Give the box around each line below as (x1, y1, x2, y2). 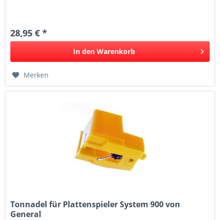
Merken (24, 70, 49, 80)
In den (73, 47, 95, 56)
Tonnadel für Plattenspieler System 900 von (10, 199, 181, 210)
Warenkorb (97, 47, 136, 56)
